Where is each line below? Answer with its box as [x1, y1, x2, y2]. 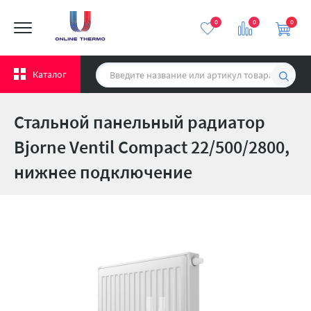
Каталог [33, 68, 67, 81]
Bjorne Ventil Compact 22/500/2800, [14, 135, 289, 158]
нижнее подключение [14, 160, 192, 183]
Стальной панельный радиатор [14, 110, 265, 133]
